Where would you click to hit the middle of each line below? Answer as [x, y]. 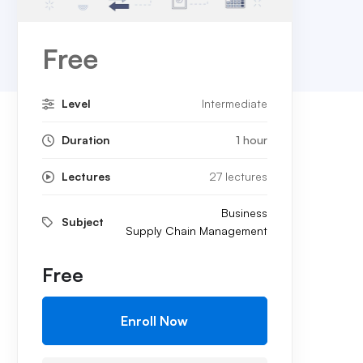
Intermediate [234, 103]
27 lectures [238, 176]
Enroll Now [155, 321]
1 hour [251, 140]
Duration [85, 140]
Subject [82, 222]
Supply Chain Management [196, 231]
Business [244, 213]
